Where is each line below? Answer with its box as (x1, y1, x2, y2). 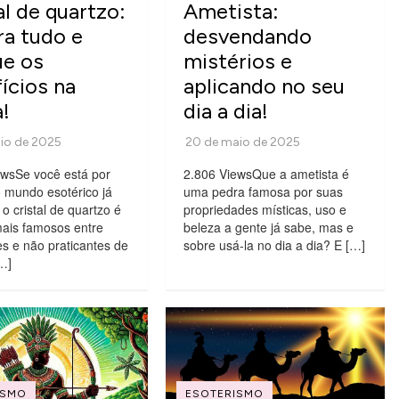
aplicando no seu (183, 72, 345, 99)
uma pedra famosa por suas (183, 182, 343, 200)
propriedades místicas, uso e (183, 199, 346, 218)
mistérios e (183, 47, 292, 74)
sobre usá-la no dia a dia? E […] (183, 235, 365, 254)
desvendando (183, 22, 312, 49)
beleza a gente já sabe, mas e (183, 217, 354, 236)
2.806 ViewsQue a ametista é (183, 164, 349, 183)
